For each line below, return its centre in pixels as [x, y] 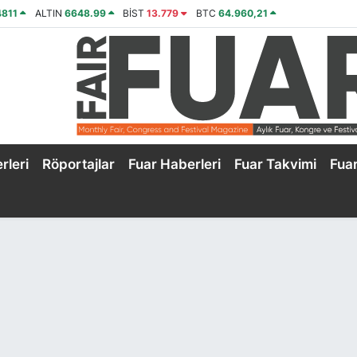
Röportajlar [78, 164]
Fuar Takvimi [275, 164]
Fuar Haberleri [174, 164]
